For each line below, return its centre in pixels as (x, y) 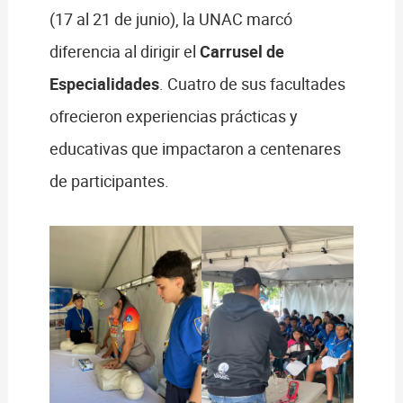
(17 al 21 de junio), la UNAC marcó (170, 19)
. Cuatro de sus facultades (252, 84)
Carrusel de (242, 52)
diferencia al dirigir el (124, 52)
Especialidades (104, 84)
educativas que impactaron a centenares (195, 149)
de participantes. (109, 181)
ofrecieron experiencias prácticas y (173, 116)
